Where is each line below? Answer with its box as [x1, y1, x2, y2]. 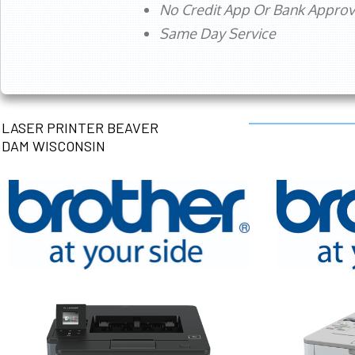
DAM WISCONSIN [2, 137, 105, 155]
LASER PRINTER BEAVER [2, 119, 158, 137]
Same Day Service [159, 25, 276, 43]
